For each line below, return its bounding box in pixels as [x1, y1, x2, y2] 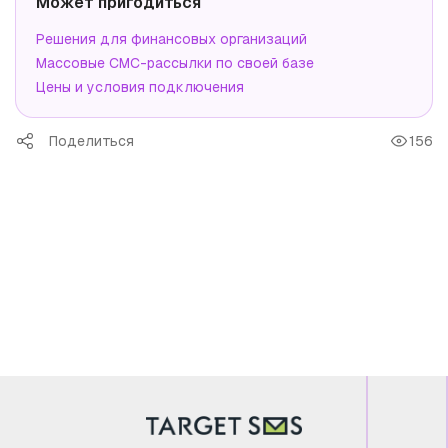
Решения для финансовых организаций [36, 30, 307, 49]
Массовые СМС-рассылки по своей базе [36, 54, 314, 73]
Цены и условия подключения [36, 78, 244, 97]
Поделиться [49, 132, 134, 151]
